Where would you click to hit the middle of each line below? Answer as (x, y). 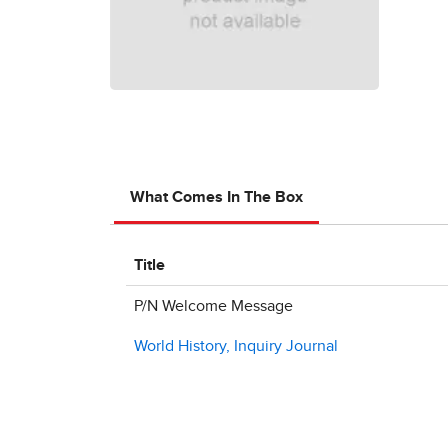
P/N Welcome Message (213, 306)
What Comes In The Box (216, 197)
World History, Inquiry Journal (236, 346)
